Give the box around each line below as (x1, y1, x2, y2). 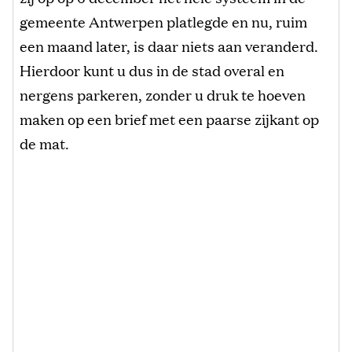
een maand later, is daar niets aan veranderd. (20, 35, 318, 56)
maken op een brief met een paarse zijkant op (20, 108, 319, 129)
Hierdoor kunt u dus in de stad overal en (20, 59, 284, 80)
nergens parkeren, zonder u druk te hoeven (20, 83, 306, 104)
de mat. (20, 132, 69, 153)
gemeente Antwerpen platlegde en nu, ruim (20, 10, 307, 31)
